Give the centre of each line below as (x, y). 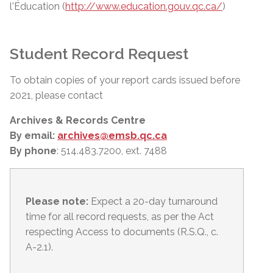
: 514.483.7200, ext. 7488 (112, 151)
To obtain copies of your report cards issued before (125, 80)
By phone (33, 151)
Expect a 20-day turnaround (153, 201)
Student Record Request (99, 54)
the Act (197, 217)
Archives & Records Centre (78, 120)
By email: (34, 136)
